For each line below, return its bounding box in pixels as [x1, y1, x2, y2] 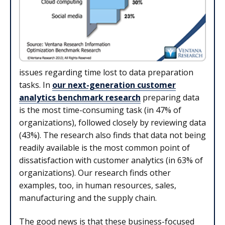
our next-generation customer [52, 79, 176, 90]
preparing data [141, 91, 199, 103]
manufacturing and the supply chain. [19, 192, 157, 203]
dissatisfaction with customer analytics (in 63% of [19, 154, 203, 166]
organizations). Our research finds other [19, 167, 171, 178]
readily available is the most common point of [19, 142, 190, 153]
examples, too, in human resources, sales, [19, 179, 176, 191]
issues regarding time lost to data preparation [19, 66, 193, 78]
